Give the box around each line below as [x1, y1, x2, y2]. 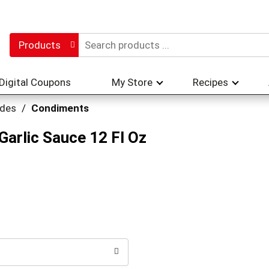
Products [18, 46, 61, 59]
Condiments [31, 116, 89, 129]
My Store [112, 91, 153, 103]
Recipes [193, 91, 228, 103]
